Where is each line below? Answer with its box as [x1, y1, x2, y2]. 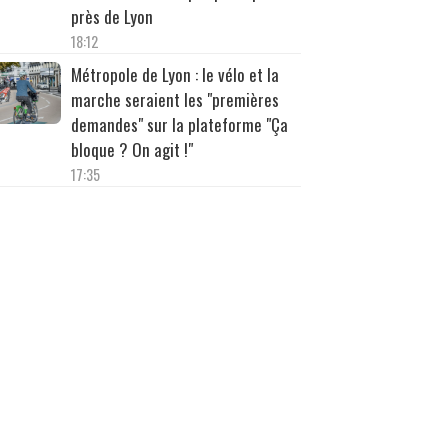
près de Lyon [70, 3, 153, 29]
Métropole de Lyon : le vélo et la [70, 61, 279, 87]
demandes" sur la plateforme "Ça [70, 111, 288, 137]
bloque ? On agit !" [70, 136, 193, 162]
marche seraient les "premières [70, 86, 279, 112]
